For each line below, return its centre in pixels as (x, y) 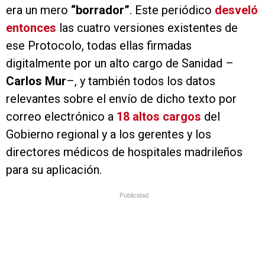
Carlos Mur (36, 81)
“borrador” (100, 10)
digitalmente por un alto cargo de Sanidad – (120, 64)
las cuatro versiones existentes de (147, 28)
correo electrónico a (61, 117)
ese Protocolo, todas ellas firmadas (99, 46)
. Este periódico (172, 10)
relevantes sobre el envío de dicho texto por (121, 99)
